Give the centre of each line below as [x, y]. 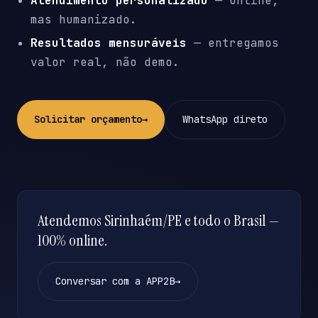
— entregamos [233, 43]
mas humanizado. [84, 20]
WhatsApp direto [225, 120]
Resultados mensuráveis [109, 43]
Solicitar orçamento [88, 120]
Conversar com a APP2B [115, 281]
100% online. [72, 241]
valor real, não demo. [105, 62]
